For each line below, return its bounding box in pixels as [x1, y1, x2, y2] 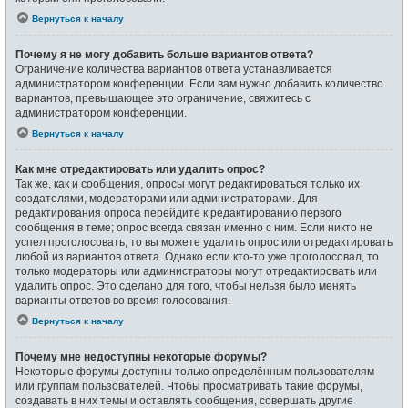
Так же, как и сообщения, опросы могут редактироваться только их [15, 177, 360, 190]
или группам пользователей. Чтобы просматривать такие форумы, [15, 379, 362, 393]
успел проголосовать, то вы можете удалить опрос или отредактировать [15, 235, 393, 249]
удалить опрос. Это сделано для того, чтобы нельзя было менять [15, 279, 356, 292]
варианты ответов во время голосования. [15, 293, 230, 307]
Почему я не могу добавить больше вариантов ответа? [15, 47, 313, 61]
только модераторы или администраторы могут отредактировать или [15, 264, 377, 278]
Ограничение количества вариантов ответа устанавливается [15, 62, 332, 76]
